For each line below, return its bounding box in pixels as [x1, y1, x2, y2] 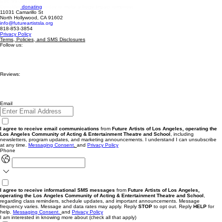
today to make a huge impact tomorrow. [42, 4, 135, 10]
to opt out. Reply [152, 204, 193, 210]
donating [20, 4, 42, 10]
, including [170, 131, 194, 137]
